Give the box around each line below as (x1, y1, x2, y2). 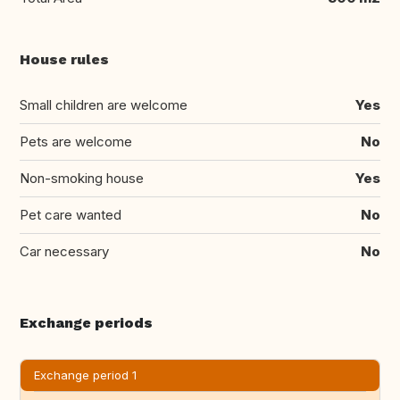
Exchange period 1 (34, 368, 137, 383)
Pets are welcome (20, 133, 132, 151)
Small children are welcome (20, 96, 187, 114)
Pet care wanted (20, 206, 121, 224)
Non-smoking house (20, 170, 144, 187)
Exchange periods (20, 314, 153, 332)
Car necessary (20, 243, 109, 261)
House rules (20, 51, 109, 69)
